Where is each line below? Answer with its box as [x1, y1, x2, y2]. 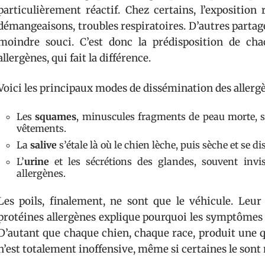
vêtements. [17, 122, 66, 134]
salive [30, 139, 57, 151]
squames [35, 111, 77, 122]
